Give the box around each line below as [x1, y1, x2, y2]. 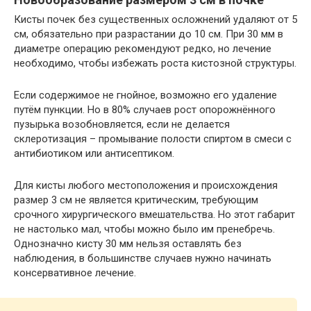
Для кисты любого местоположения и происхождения [14, 179, 278, 192]
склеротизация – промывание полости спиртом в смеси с [14, 133, 292, 145]
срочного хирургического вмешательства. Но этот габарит [14, 208, 295, 221]
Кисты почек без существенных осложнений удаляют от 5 [14, 13, 297, 26]
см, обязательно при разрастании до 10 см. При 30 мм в [14, 28, 283, 40]
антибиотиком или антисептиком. [14, 147, 174, 160]
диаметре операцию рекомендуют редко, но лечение [14, 42, 271, 55]
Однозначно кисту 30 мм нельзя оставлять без [14, 237, 242, 250]
